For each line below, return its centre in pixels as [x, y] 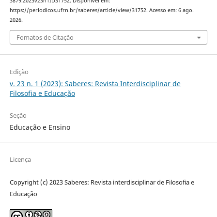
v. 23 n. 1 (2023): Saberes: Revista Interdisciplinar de [95, 83]
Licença [20, 159]
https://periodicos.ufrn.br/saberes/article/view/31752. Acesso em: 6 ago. [101, 10]
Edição [19, 71]
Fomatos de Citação [45, 37]
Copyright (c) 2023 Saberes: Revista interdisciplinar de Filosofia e [102, 182]
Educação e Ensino [40, 127]
